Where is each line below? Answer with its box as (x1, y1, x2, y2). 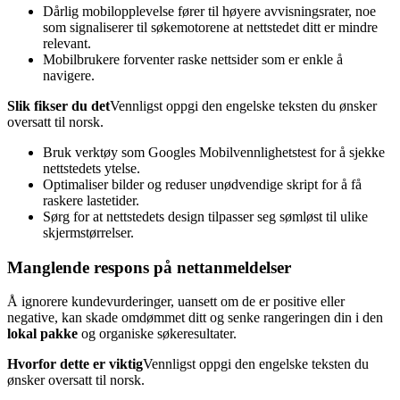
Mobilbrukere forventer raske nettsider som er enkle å (43, 51, 343, 67)
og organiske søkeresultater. (78, 326, 237, 342)
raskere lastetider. (43, 192, 139, 208)
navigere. (43, 67, 95, 83)
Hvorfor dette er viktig (7, 356, 143, 372)
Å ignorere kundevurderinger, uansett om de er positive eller (7, 294, 345, 310)
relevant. (43, 35, 91, 51)
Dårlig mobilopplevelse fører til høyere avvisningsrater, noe (43, 3, 376, 19)
